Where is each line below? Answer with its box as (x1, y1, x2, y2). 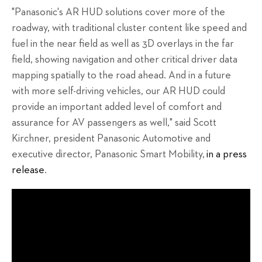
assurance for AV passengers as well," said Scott (12, 118, 216, 129)
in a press (205, 149, 247, 160)
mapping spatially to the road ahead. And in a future (12, 70, 231, 81)
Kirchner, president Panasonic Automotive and (12, 133, 211, 144)
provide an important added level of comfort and (12, 102, 222, 113)
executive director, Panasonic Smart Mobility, (12, 149, 205, 160)
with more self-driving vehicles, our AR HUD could (12, 86, 225, 97)
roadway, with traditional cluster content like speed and (12, 23, 247, 34)
